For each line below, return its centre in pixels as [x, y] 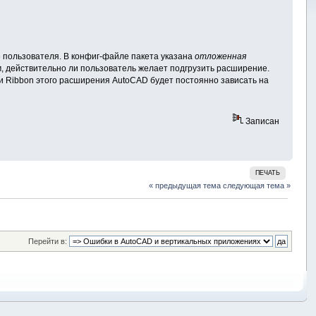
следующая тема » [257, 186]
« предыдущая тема [185, 186]
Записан [261, 121]
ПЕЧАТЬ [268, 173]
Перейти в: [47, 241]
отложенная [221, 56]
